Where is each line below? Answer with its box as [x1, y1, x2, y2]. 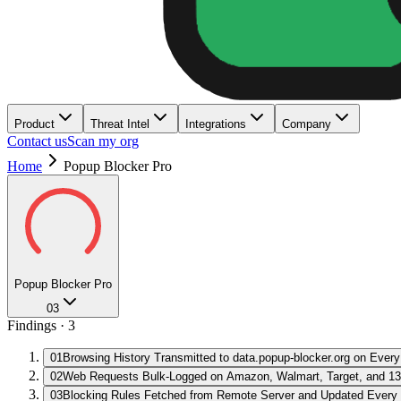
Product [14, 117, 55, 131]
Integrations [185, 117, 246, 131]
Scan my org [67, 133, 139, 149]
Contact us [7, 133, 67, 149]
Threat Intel [90, 117, 149, 131]
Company [282, 117, 331, 131]
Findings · [7, 318, 68, 333]
